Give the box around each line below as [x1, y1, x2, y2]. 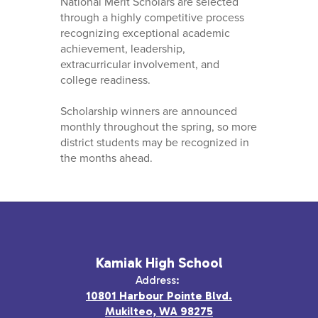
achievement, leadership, [60, 40, 185, 57]
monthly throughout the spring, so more [60, 119, 257, 136]
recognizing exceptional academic [60, 25, 230, 42]
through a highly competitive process [60, 9, 244, 26]
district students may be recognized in [60, 134, 249, 151]
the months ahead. [60, 150, 155, 167]
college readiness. [60, 72, 156, 89]
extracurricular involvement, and [60, 56, 219, 73]
